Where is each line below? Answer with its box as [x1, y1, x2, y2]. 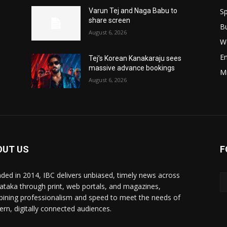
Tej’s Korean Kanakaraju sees [89, 54, 182, 63]
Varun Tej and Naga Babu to [89, 7, 178, 15]
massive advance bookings [89, 64, 175, 72]
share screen [89, 16, 131, 25]
